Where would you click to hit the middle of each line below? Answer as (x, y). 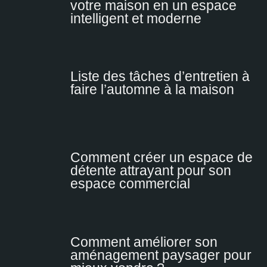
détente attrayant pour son (151, 171)
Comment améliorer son (144, 242)
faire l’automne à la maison (152, 90)
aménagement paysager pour (161, 255)
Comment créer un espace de (162, 158)
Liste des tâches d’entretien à (160, 77)
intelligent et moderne (136, 18)
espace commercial (130, 184)
